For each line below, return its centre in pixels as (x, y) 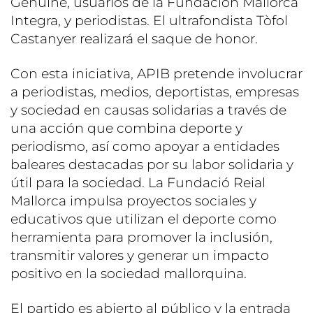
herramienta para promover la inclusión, (141, 238)
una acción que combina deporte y (126, 129)
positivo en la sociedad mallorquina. (129, 274)
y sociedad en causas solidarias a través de (148, 110)
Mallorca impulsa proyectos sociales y (133, 201)
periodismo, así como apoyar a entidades (145, 147)
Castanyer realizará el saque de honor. (134, 39)
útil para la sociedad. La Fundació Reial (138, 183)
